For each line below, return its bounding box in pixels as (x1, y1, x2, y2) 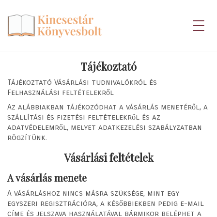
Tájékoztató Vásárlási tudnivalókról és (7, 77, 157, 87)
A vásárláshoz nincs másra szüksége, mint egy (7, 188, 179, 198)
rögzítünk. (7, 133, 47, 142)
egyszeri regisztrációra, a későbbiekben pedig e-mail (7, 198, 204, 208)
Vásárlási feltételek (63, 150, 154, 165)
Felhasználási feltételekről (7, 87, 114, 97)
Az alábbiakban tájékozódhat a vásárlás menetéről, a (7, 102, 208, 112)
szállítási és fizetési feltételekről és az (7, 112, 160, 122)
